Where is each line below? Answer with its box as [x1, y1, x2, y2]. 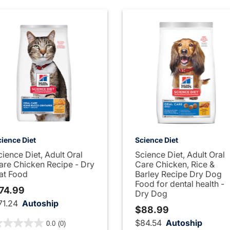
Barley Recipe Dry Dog [135, 168, 222, 179]
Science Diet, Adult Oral [135, 149, 225, 160]
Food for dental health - [135, 178, 224, 189]
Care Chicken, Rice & [135, 159, 215, 169]
